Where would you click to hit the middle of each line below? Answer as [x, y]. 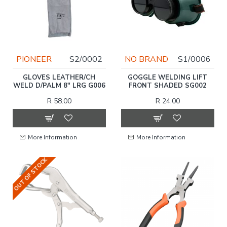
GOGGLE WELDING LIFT [168, 77]
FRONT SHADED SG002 [167, 85]
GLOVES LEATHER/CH [59, 77]
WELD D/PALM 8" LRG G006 [59, 85]
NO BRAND [146, 59]
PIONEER [34, 59]
